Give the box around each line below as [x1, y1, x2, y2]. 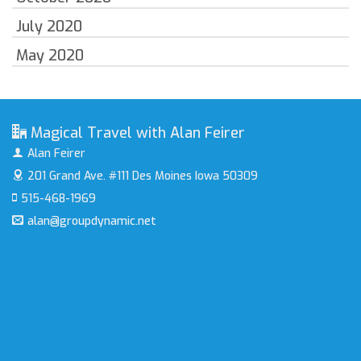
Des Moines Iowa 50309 [132, 168, 258, 184]
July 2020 [16, 16, 82, 36]
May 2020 [16, 45, 84, 65]
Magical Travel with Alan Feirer [31, 122, 245, 143]
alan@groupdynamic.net [27, 213, 156, 229]
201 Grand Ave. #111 [27, 168, 132, 184]
